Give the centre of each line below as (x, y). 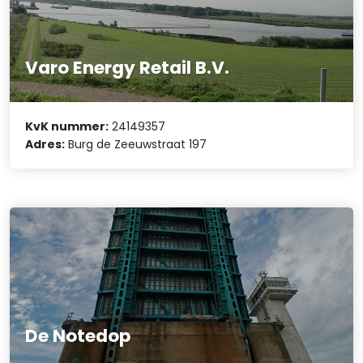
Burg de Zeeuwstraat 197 (136, 144)
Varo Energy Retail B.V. (128, 68)
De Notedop (78, 335)
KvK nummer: (67, 126)
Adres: (45, 144)
